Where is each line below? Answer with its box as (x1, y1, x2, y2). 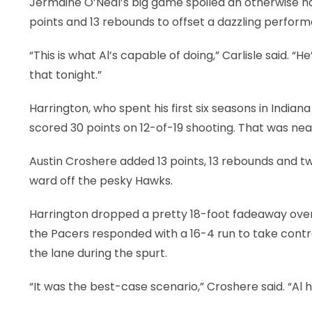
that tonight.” (29, 67, 102, 83)
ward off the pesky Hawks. (29, 173, 173, 189)
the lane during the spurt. (29, 245, 167, 261)
